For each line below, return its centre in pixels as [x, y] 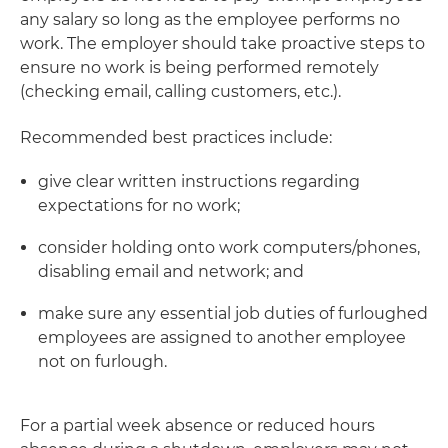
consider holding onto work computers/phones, [229, 247]
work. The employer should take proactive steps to [222, 43]
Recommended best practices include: [176, 137]
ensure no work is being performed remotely [199, 67]
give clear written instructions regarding [199, 181]
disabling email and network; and [171, 271]
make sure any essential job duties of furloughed [233, 313]
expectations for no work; [139, 205]
